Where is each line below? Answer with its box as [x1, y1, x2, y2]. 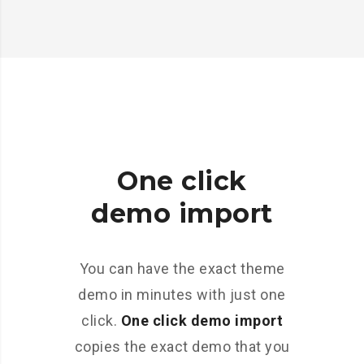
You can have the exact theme [79, 259, 285, 277]
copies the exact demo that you [74, 337, 290, 355]
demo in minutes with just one [78, 285, 286, 303]
